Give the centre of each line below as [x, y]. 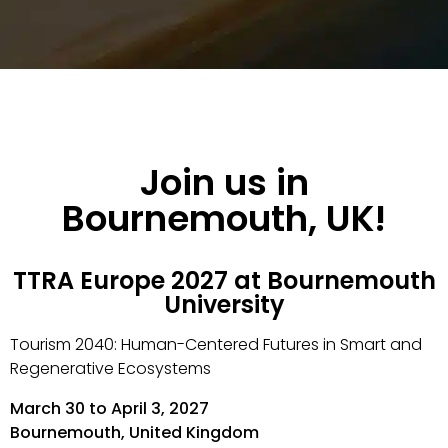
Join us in [224, 182]
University [224, 304]
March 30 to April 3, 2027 [109, 408]
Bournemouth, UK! [224, 218]
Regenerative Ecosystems [110, 368]
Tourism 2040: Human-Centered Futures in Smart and [216, 344]
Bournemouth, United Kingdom [134, 432]
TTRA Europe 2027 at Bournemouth [224, 280]
